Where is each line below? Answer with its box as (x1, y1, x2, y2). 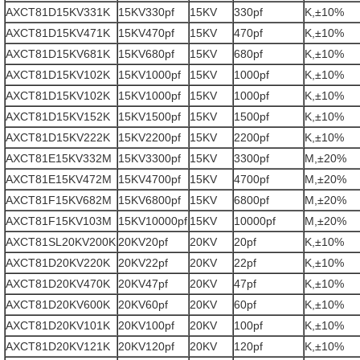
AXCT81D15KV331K (6, 6, 110, 18)
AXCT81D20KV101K (6, 319, 110, 332)
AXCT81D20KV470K (6, 277, 110, 290)
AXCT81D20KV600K (6, 298, 110, 311)
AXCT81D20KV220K (6, 256, 110, 269)
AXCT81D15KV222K (6, 131, 110, 144)
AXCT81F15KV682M (6, 194, 112, 207)
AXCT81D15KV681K (6, 47, 110, 60)
